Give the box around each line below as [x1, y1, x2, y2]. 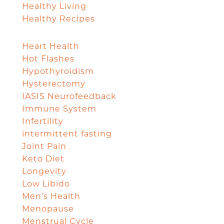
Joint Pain [22, 141, 66, 151]
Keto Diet [22, 153, 64, 163]
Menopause [22, 203, 74, 213]
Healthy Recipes [22, 13, 95, 23]
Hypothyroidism [22, 66, 94, 76]
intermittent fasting [22, 128, 112, 138]
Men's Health [22, 191, 80, 201]
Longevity [22, 166, 66, 176]
